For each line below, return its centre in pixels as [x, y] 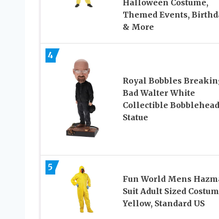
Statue [135, 118]
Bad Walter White [159, 93]
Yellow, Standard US [164, 204]
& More [138, 27]
